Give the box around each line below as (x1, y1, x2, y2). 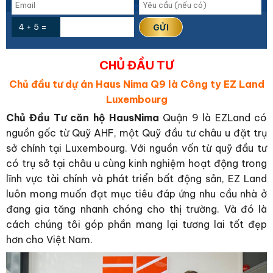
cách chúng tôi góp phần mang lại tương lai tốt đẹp (6, 218, 267, 230)
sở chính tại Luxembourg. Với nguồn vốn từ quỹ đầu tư (6, 141, 267, 154)
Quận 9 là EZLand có (159, 111, 267, 124)
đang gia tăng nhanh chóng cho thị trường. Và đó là (6, 202, 267, 215)
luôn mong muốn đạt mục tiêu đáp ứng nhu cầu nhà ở (6, 187, 267, 200)
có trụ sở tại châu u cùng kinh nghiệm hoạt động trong (6, 157, 267, 169)
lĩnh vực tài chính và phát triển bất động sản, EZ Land (6, 172, 267, 185)
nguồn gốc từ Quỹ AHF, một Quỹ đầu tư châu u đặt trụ (6, 126, 267, 139)
